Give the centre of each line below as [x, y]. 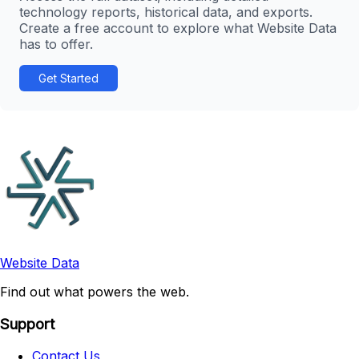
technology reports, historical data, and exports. [166, 12]
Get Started [69, 78]
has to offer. [56, 44]
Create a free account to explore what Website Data [178, 28]
